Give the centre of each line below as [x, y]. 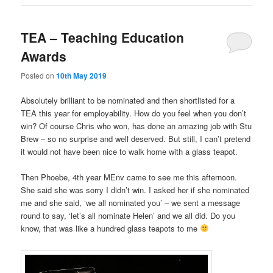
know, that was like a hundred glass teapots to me [111, 228]
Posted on [39, 75]
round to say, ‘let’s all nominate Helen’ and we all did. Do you [128, 215]
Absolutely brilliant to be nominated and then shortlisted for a [128, 100]
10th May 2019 [82, 75]
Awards [44, 56]
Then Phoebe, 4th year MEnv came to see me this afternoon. [129, 177]
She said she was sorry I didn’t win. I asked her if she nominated [135, 190]
